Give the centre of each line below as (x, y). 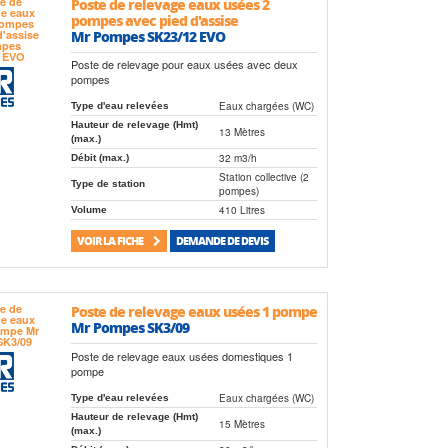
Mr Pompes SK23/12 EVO (147, 35)
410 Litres (241, 209)
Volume (88, 209)
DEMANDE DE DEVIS (222, 241)
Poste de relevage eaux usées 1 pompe (193, 311)
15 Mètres (241, 423)
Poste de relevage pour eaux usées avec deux (184, 63)
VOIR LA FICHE (111, 241)
